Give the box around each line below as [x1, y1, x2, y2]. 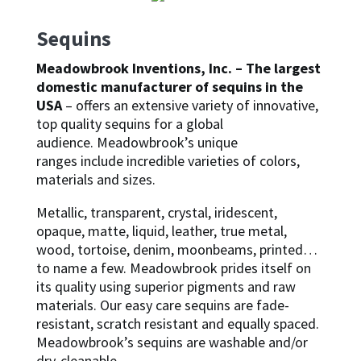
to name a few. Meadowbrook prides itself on [35, 259, 311, 277]
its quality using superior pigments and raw [35, 277, 296, 296]
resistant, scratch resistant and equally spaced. [35, 314, 319, 333]
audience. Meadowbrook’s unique [35, 133, 238, 151]
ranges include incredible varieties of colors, [35, 151, 300, 170]
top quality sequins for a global [35, 114, 223, 133]
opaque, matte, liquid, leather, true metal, [35, 222, 287, 240]
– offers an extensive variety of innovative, [61, 96, 318, 114]
